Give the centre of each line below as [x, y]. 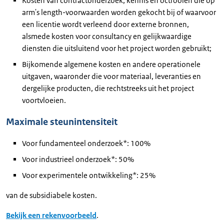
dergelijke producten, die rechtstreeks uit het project [108, 88]
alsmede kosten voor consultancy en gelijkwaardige [107, 36]
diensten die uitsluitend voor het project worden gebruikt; [117, 48]
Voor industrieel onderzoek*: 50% [78, 159]
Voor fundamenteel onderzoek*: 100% [86, 143]
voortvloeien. [44, 100]
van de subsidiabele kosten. [51, 195]
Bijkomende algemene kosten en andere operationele [111, 64]
